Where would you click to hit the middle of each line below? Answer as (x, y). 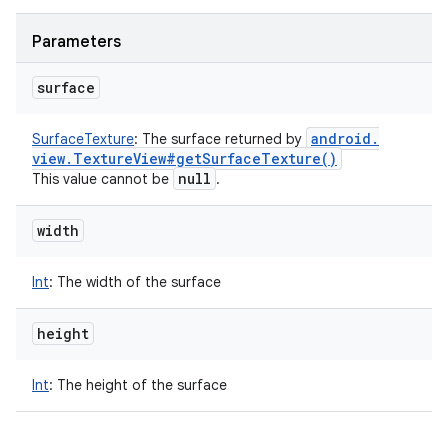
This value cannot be (102, 179)
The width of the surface (137, 282)
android (341, 138)
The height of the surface (140, 385)
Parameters (76, 42)
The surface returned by (222, 139)
